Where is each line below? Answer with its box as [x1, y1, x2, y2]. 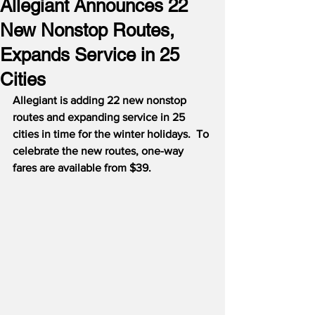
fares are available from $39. [13, 162, 151, 174]
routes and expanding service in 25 [13, 111, 188, 123]
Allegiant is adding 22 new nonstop [13, 94, 189, 106]
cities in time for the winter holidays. [13, 128, 191, 140]
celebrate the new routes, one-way [13, 145, 186, 157]
